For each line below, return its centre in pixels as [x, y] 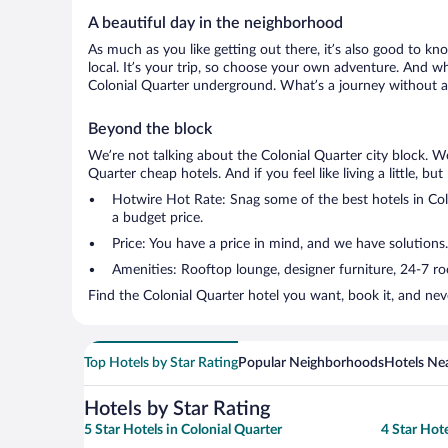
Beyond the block [150, 129]
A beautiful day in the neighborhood [215, 23]
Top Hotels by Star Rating [161, 363]
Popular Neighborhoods [311, 363]
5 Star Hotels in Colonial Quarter [183, 430]
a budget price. [157, 218]
